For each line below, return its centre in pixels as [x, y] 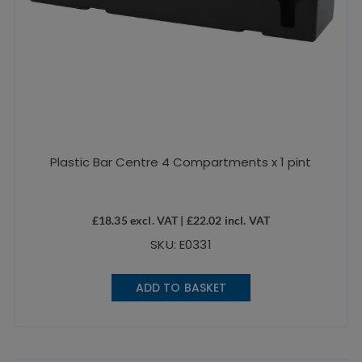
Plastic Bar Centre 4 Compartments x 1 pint [181, 162]
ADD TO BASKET [181, 288]
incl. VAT [246, 221]
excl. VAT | [157, 221]
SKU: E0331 [181, 245]
